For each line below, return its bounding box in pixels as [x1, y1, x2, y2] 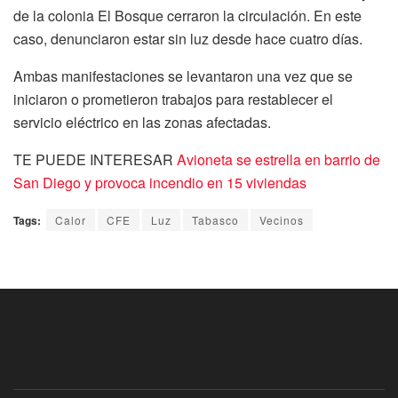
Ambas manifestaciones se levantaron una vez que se [13, 66, 353, 86]
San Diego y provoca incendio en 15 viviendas [13, 172, 306, 193]
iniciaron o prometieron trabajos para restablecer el [13, 89, 333, 109]
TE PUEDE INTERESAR [13, 149, 177, 170]
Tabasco [192, 212, 239, 227]
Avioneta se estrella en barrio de [177, 149, 380, 170]
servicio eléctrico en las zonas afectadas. [13, 112, 271, 132]
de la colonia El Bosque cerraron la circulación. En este [13, 5, 362, 26]
